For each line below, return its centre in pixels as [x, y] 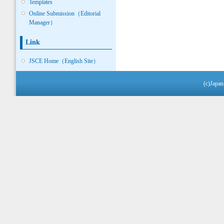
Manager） [43, 22]
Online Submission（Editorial [65, 13]
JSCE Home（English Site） [64, 61]
